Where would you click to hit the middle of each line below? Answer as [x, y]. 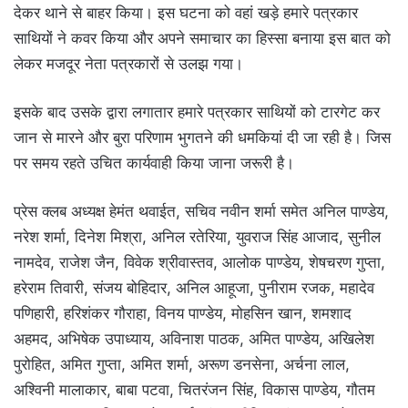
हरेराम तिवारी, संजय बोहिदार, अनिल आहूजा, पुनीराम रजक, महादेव [194, 287]
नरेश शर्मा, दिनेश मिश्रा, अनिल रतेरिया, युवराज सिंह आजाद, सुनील [197, 236]
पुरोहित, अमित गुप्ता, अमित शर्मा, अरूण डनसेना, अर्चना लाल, [182, 364]
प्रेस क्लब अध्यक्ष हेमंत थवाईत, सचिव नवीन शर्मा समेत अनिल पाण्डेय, [201, 211]
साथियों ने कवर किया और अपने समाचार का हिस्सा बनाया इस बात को [202, 38]
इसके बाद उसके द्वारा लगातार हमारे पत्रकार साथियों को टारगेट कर [197, 112]
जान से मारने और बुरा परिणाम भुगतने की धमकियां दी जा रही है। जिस [202, 137]
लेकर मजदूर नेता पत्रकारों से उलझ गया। [128, 63]
